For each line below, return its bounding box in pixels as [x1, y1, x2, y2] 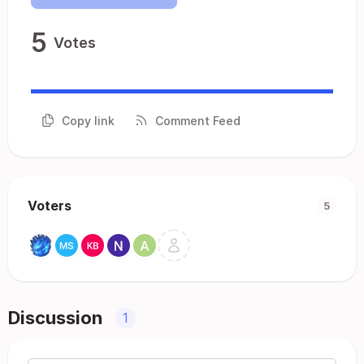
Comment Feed [155, 113, 240, 128]
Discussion [8, 307, 102, 328]
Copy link [62, 113, 115, 128]
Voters [28, 197, 71, 214]
